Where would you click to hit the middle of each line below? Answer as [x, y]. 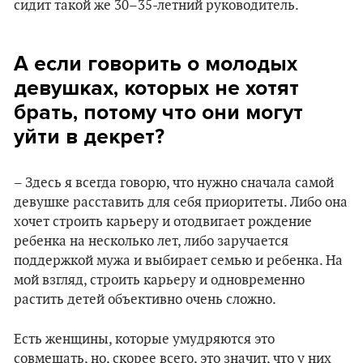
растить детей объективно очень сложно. [145, 300]
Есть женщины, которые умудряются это [144, 340]
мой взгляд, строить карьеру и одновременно [159, 280]
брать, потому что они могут [158, 112]
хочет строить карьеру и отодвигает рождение [163, 222]
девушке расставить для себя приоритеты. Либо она [181, 203]
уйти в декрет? [89, 137]
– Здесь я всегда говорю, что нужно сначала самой [174, 183]
